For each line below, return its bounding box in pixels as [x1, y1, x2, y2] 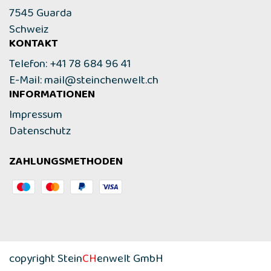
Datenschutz [9, 121, 71, 147]
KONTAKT [9, 33, 58, 59]
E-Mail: [9, 70, 44, 96]
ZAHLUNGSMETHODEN [9, 151, 123, 177]
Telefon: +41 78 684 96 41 [9, 54, 131, 80]
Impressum [9, 105, 62, 131]
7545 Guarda [9, 3, 72, 29]
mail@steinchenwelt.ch [44, 70, 158, 96]
